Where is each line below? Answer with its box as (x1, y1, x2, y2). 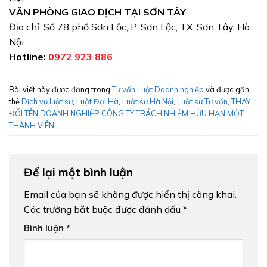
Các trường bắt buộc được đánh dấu (24, 203, 183, 215)
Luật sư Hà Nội (122, 96, 173, 106)
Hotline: (9, 51, 46, 63)
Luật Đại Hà (76, 96, 119, 106)
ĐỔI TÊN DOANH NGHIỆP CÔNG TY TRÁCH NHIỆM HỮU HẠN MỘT (9, 108, 244, 118)
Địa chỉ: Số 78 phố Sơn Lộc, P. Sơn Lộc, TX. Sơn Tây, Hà (9, 21, 250, 33)
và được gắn (204, 84, 249, 94)
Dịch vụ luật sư (21, 96, 73, 106)
